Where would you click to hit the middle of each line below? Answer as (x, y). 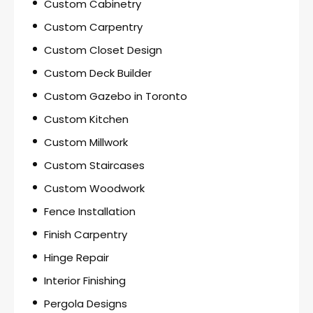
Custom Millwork (86, 142)
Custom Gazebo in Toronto (116, 96)
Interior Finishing (85, 280)
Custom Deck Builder (98, 73)
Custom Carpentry (93, 27)
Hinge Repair (77, 257)
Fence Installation (90, 211)
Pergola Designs (86, 303)
